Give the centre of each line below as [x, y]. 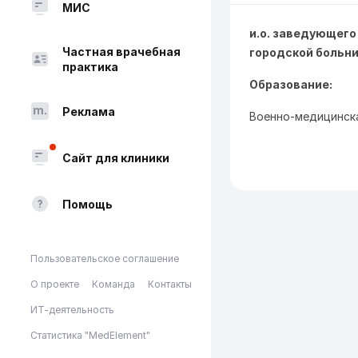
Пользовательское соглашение [105, 259]
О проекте [55, 284]
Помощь [88, 204]
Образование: [291, 84]
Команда [113, 284]
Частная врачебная [121, 52]
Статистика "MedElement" [90, 335]
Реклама [89, 111]
